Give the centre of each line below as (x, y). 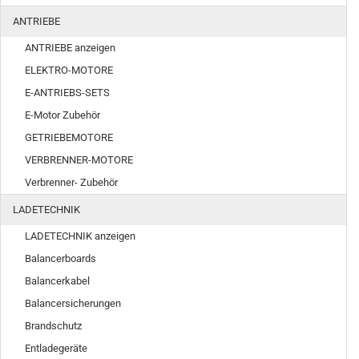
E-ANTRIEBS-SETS (67, 93)
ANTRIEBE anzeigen (70, 48)
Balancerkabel (57, 281)
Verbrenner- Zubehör (71, 182)
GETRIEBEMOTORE (69, 137)
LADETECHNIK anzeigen (80, 236)
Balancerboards (61, 258)
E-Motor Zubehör (63, 115)
